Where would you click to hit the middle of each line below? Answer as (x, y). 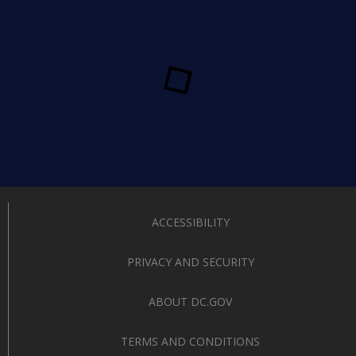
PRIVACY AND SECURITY (190, 262)
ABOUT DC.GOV (190, 302)
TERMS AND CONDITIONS (190, 342)
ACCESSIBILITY (190, 222)
